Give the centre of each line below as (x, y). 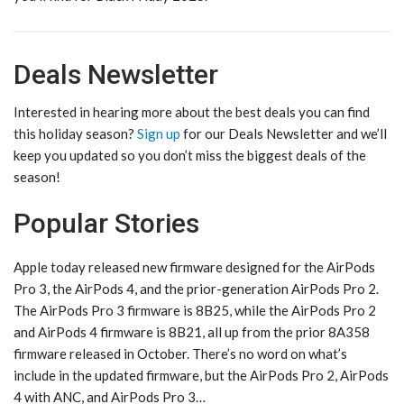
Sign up (159, 134)
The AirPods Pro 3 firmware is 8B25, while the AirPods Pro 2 (195, 311)
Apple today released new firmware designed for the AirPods (194, 267)
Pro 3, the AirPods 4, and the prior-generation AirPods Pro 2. (196, 289)
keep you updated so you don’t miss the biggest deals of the (190, 156)
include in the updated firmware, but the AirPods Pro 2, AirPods (201, 376)
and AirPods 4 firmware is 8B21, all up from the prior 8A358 (192, 332)
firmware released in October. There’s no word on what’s (180, 354)
